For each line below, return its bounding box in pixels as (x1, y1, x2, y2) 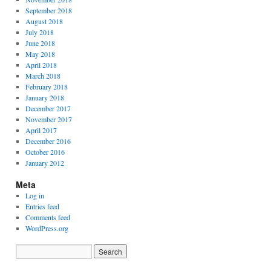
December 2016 (25, 136, 71, 146)
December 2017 (25, 103, 71, 113)
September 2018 (25, 5, 72, 15)
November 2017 (25, 114, 72, 124)
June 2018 (25, 38, 55, 48)
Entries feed (25, 201, 59, 211)
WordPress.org (25, 223, 68, 233)
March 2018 (25, 71, 60, 80)
